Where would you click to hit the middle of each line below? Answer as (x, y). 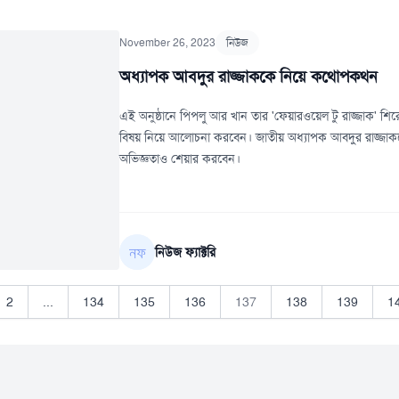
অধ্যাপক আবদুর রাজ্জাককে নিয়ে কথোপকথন (249, 77)
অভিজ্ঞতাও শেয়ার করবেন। (180, 159)
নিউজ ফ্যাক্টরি (186, 252)
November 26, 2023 (168, 43)
